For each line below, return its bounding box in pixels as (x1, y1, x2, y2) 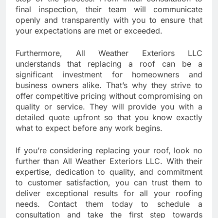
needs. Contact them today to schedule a (16, 199, 202, 209)
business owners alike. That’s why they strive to (16, 80, 202, 91)
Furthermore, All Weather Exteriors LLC (16, 48, 202, 58)
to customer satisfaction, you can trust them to (16, 178, 202, 188)
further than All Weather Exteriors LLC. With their (16, 156, 202, 166)
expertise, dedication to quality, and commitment (16, 167, 202, 177)
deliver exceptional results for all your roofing (16, 188, 202, 199)
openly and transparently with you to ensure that (16, 15, 202, 25)
